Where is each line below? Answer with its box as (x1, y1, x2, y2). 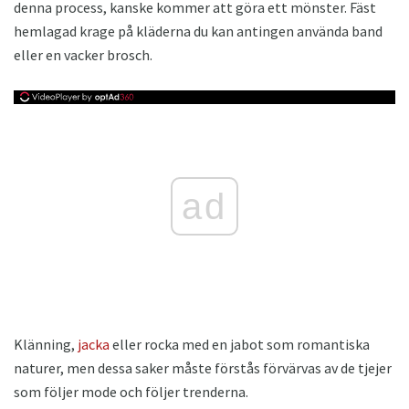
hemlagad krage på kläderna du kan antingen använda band (14, 21, 383, 40)
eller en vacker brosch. (14, 45, 152, 64)
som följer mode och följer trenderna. (14, 382, 248, 401)
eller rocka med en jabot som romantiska (110, 334, 370, 353)
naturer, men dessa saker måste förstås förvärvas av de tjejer (14, 358, 392, 377)
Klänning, (14, 334, 78, 353)
